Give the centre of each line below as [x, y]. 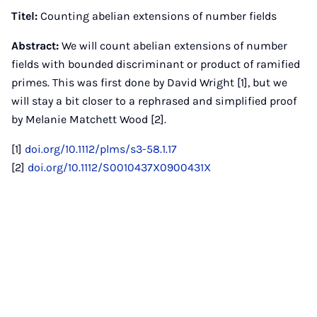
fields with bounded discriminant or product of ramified [156, 64]
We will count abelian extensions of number [173, 46]
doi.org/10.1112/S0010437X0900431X [119, 167]
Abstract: [35, 46]
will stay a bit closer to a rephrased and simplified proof [154, 101]
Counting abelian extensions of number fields [158, 16]
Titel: [26, 16]
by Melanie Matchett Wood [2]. [89, 119]
